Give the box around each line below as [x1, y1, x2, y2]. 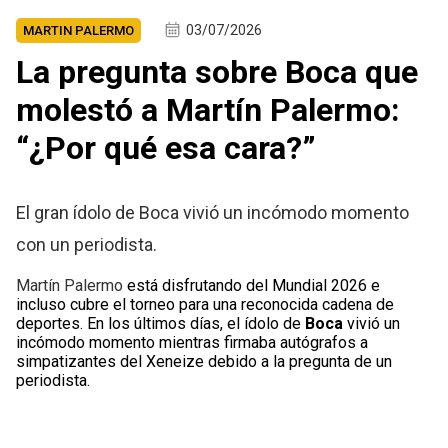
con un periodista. [16, 234, 158, 256]
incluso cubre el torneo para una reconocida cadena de [16, 295, 395, 315]
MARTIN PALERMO [23, 23, 135, 39]
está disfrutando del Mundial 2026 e [123, 276, 381, 296]
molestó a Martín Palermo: [16, 91, 401, 130]
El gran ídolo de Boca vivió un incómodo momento [16, 202, 410, 224]
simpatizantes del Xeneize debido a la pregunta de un [16, 352, 393, 372]
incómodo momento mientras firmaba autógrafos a [16, 333, 369, 353]
